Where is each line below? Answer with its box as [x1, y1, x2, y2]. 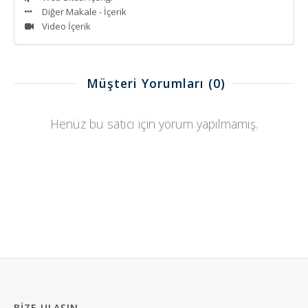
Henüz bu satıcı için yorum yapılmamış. [50, 115, 258, 132]
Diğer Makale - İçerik [42, 5, 126, 18]
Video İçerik [42, 19, 91, 32]
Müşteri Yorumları [86, 74, 204, 91]
